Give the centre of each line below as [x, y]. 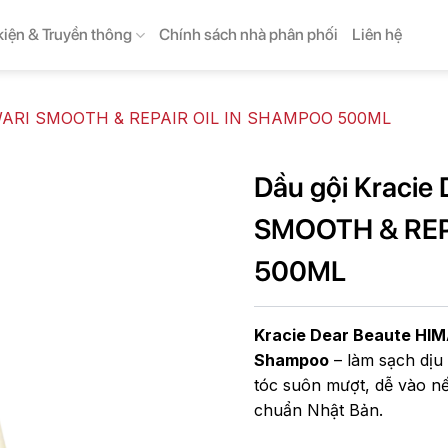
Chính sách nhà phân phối [249, 34]
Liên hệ [377, 34]
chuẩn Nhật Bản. [318, 410]
